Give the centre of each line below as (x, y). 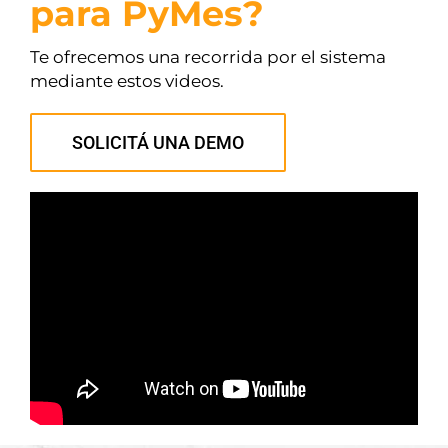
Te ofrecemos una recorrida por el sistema (207, 57)
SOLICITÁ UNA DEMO (157, 143)
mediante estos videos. (126, 81)
